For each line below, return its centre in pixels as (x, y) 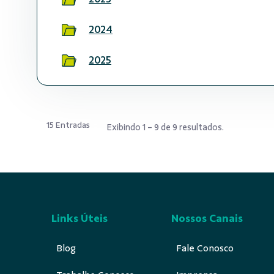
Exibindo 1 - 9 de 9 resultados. (165, 128)
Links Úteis (80, 218)
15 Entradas (68, 125)
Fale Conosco (205, 248)
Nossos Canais (207, 218)
